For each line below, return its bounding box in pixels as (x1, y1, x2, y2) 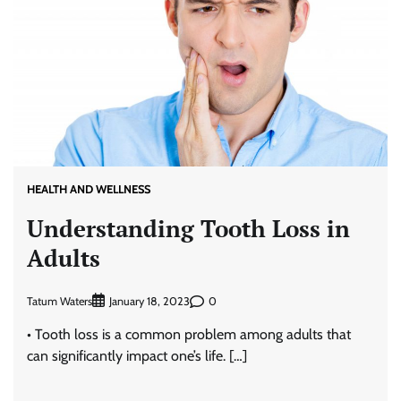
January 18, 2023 (109, 294, 190, 309)
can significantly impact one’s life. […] (27, 347, 247, 365)
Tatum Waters (27, 294, 92, 308)
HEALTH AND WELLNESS (27, 182, 150, 196)
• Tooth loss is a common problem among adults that (27, 326, 351, 344)
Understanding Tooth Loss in (27, 213, 350, 244)
